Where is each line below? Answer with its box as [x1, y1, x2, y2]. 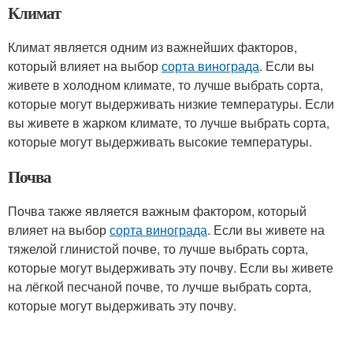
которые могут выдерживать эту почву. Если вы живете [8, 258, 333, 277]
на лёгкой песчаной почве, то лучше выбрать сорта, [8, 277, 311, 295]
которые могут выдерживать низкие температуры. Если [8, 95, 334, 113]
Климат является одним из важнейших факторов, [8, 38, 297, 56]
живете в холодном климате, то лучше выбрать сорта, [8, 76, 323, 94]
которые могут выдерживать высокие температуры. [8, 132, 312, 150]
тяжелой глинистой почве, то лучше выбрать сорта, [8, 240, 308, 258]
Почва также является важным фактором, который [8, 202, 307, 220]
